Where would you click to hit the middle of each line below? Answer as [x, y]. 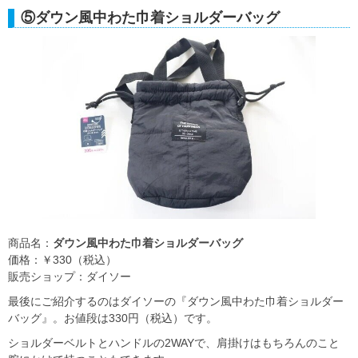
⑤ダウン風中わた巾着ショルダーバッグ [150, 18]
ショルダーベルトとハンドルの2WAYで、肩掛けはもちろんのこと [174, 342]
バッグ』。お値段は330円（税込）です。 [113, 318]
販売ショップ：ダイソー [70, 276]
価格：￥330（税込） [62, 259]
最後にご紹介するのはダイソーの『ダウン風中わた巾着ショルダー [176, 301]
